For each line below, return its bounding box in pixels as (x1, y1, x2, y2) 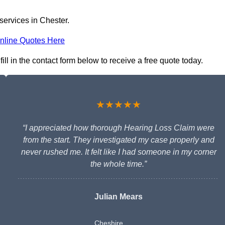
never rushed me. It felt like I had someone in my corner (21, 148, 216, 157)
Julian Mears (94, 192, 143, 201)
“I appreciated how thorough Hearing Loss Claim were (23, 124, 214, 133)
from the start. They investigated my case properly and (23, 136, 214, 145)
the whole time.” (90, 160, 147, 169)
